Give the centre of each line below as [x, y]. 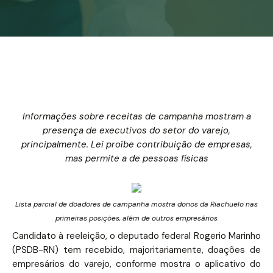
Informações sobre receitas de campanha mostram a [136, 116]
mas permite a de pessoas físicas [136, 158]
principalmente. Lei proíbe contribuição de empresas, [136, 144]
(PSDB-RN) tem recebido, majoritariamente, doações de [136, 250]
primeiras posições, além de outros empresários [136, 218]
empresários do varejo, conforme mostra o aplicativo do [136, 264]
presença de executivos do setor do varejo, [136, 130]
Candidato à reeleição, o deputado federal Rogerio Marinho [136, 236]
